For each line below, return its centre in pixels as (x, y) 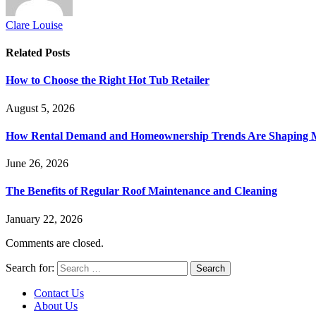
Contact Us (59, 293)
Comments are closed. (55, 243)
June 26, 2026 (37, 164)
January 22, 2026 (44, 219)
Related (25, 53)
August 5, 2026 (40, 108)
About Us (56, 305)
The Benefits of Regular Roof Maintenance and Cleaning (141, 191)
